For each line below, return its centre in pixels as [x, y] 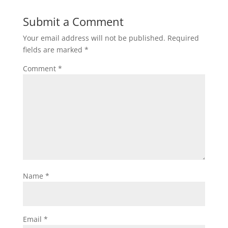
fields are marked [53, 50]
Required [183, 38]
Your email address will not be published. [94, 38]
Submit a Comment [73, 21]
